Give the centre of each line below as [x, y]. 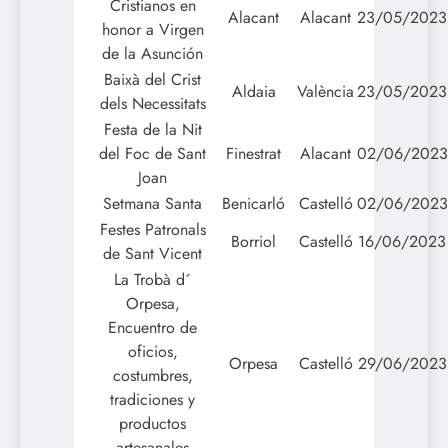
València [325, 91]
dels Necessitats [152, 103]
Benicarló [253, 203]
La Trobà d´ [152, 279]
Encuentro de [152, 327]
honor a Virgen [152, 29]
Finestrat [253, 153]
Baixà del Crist [152, 79]
